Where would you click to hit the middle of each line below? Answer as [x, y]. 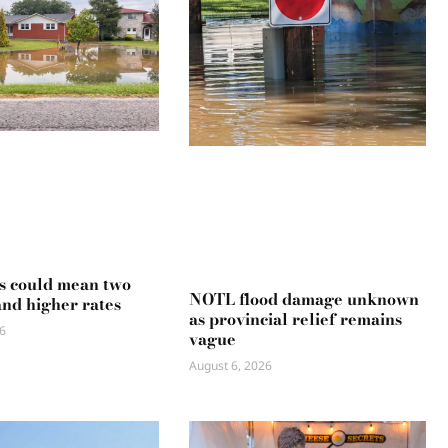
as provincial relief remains [296, 318]
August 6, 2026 [231, 365]
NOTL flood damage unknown [304, 298]
